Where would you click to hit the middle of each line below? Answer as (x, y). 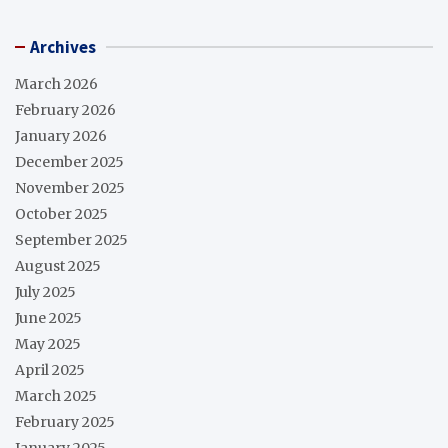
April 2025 (50, 369)
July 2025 (45, 291)
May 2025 (48, 343)
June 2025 (48, 317)
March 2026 (56, 83)
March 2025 (56, 395)
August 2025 (58, 265)
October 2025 (61, 213)
